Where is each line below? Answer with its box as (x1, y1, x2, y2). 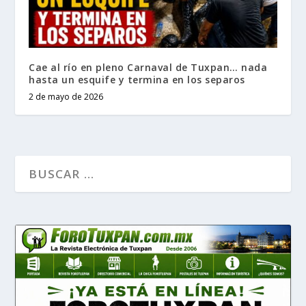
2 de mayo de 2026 (29, 90, 104, 102)
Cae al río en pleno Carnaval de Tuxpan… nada (29, 60, 268, 74)
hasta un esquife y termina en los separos (29, 72, 245, 86)
